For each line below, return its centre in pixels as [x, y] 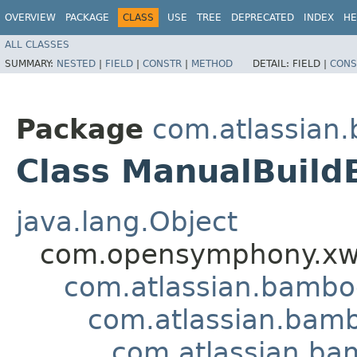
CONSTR [162, 63]
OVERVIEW [30, 18]
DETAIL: [273, 63]
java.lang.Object [127, 221]
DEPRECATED [263, 18]
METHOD [212, 63]
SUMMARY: [31, 63]
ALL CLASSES [37, 44]
